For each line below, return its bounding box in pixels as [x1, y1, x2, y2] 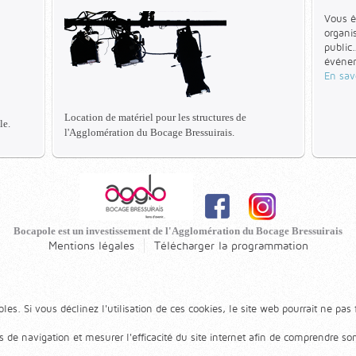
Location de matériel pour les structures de [64, 111, 246, 123]
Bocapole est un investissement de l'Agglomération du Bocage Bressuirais [14, 225, 342, 237]
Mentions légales [48, 238, 134, 252]
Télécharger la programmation [153, 238, 308, 252]
